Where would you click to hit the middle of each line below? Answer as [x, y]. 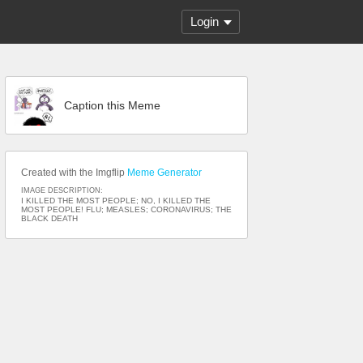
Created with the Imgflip [74, 173]
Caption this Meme [112, 105]
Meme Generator [164, 173]
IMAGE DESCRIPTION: [62, 190]
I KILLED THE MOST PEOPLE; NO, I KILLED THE [116, 201]
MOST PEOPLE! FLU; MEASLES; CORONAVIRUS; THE [126, 209]
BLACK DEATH [49, 218]
